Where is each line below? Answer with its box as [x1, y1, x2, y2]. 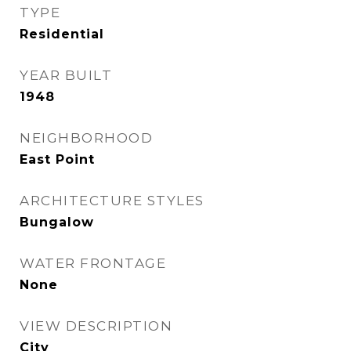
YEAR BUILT [20, 67, 112, 83]
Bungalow [20, 215, 94, 230]
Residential [20, 27, 104, 42]
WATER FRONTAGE [20, 255, 166, 271]
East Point [20, 152, 95, 167]
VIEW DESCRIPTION [20, 318, 172, 334]
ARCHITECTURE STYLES [20, 193, 204, 208]
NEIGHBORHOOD [20, 130, 153, 146]
